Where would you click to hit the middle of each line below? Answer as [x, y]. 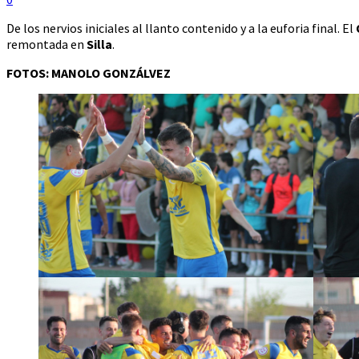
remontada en [46, 44]
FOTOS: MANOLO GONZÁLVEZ [89, 73]
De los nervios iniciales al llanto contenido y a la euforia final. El [181, 28]
